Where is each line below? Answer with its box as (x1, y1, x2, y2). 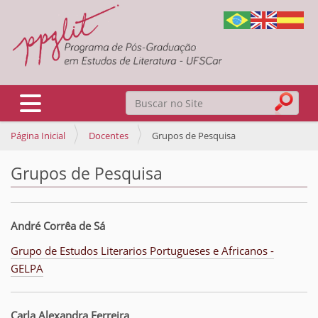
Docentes (89, 129, 128, 142)
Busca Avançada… (125, 133, 213, 148)
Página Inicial (11, 129, 65, 142)
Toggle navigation (19, 94, 103, 107)
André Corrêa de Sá (11, 219, 105, 234)
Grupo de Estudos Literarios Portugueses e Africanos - (11, 243, 274, 258)
